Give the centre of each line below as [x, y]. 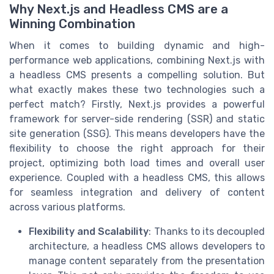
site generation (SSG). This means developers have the [137, 133]
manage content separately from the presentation [147, 261]
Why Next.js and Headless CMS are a [119, 9]
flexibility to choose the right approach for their [137, 148]
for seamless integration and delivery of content [137, 192]
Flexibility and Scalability [89, 231]
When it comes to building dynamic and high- [137, 45]
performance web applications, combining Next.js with [137, 60]
